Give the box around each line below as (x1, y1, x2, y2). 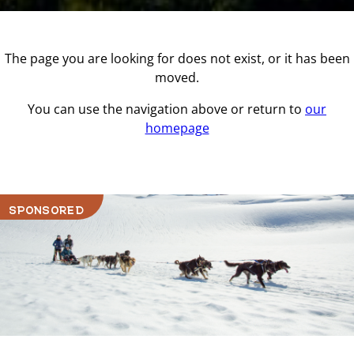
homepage (145, 119, 209, 137)
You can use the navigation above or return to (28, 100, 305, 118)
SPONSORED (9, 199, 85, 215)
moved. (155, 69, 199, 86)
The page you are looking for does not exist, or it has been (4, 50, 350, 67)
